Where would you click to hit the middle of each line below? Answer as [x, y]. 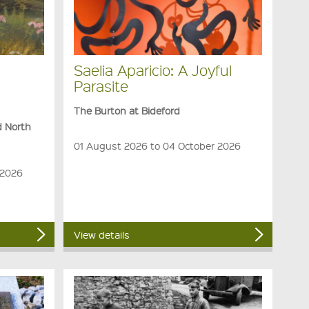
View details [101, 235]
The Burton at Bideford [127, 110]
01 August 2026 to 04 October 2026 [157, 145]
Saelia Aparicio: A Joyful [152, 70]
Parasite [101, 86]
